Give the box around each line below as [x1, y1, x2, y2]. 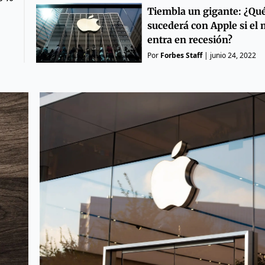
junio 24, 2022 [209, 50, 256, 61]
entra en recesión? [147, 34, 232, 46]
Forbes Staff [160, 50, 202, 61]
